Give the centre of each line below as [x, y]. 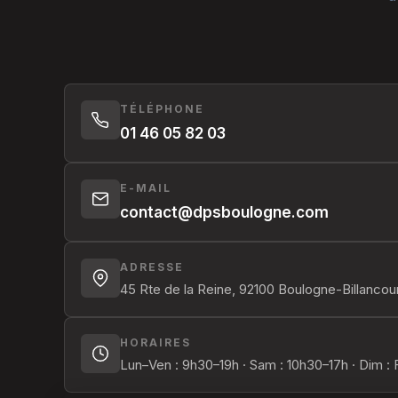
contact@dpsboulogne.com [224, 212]
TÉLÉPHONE [162, 109]
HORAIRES [155, 342]
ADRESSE [152, 267]
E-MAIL [146, 188]
